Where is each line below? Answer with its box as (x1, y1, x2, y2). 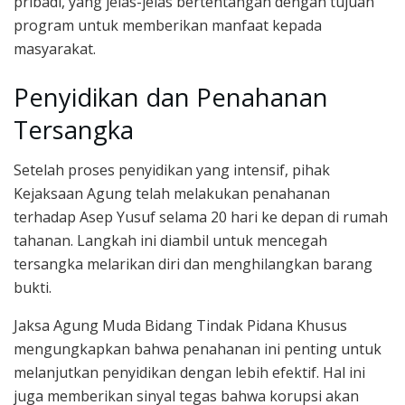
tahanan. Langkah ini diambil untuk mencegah (14, 231, 327, 251)
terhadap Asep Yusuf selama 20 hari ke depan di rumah (14, 207, 388, 228)
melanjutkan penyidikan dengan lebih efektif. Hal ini (14, 363, 365, 383)
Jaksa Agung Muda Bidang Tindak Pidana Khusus (14, 316, 347, 336)
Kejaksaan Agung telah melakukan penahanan (14, 184, 330, 204)
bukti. (14, 278, 52, 298)
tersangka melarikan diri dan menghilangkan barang (14, 254, 372, 275)
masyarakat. (14, 39, 96, 60)
